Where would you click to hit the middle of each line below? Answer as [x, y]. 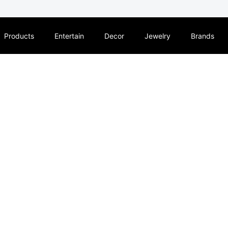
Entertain [69, 36]
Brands [202, 36]
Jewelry [157, 36]
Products [19, 36]
